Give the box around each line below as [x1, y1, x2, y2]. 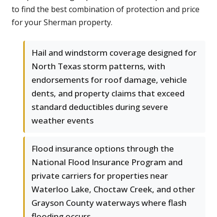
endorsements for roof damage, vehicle [31, 74, 187, 86]
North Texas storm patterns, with [31, 61, 165, 72]
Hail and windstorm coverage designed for [31, 47, 197, 59]
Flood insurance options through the [31, 143, 174, 155]
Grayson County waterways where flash [31, 197, 186, 209]
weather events [31, 115, 93, 126]
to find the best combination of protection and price [12, 4, 200, 15]
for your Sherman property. [12, 17, 112, 28]
